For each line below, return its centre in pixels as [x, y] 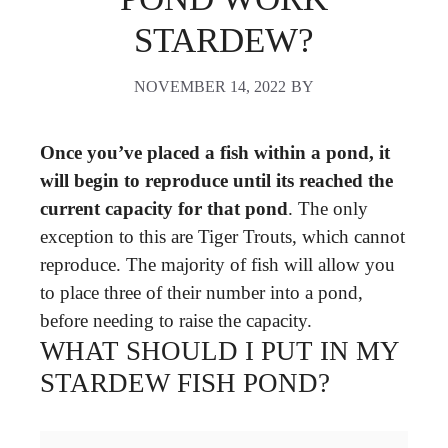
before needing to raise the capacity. [176, 320]
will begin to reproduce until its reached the [216, 180]
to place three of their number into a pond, [201, 292]
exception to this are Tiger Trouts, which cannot [222, 236]
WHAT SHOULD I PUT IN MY [219, 350]
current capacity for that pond [164, 208]
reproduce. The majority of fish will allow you [217, 264]
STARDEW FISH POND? [185, 382]
